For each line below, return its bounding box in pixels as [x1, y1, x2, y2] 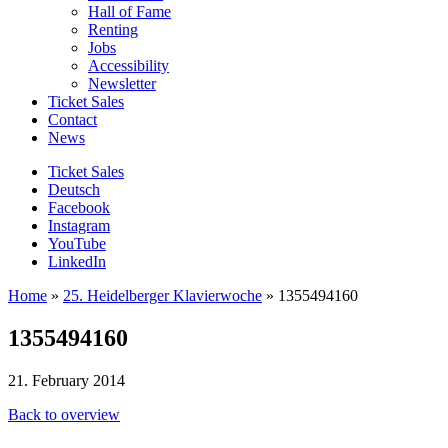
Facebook [48, 198, 110, 216]
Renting [88, 20, 138, 38]
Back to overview [8, 405, 120, 423]
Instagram [48, 216, 110, 234]
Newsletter [88, 74, 156, 92]
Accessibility [88, 56, 169, 74]
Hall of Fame [88, 2, 171, 20]
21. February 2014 [8, 371, 125, 389]
